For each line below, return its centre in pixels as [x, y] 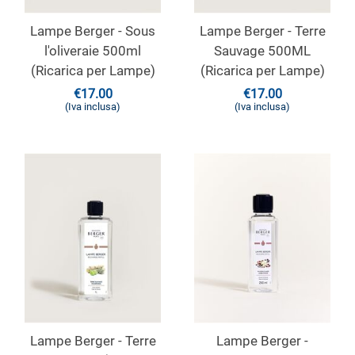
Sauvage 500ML [262, 51]
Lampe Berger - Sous [93, 31]
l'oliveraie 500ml [93, 51]
